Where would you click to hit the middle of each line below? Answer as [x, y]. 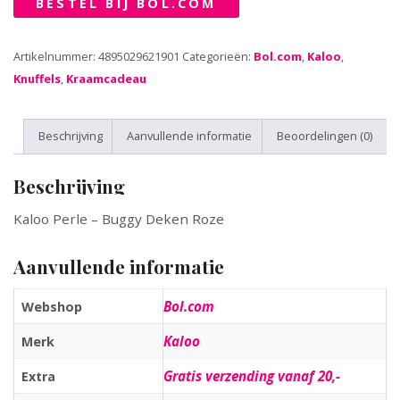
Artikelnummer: [56, 57]
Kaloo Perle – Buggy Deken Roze [119, 219]
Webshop [52, 307]
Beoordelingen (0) [324, 136]
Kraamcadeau [106, 79]
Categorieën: [218, 57]
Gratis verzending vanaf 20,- [252, 376]
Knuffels [37, 79]
